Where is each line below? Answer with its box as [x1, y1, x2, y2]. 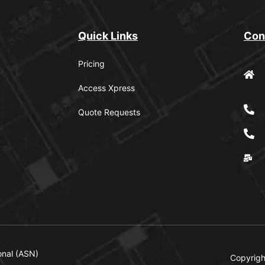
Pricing [78, 58, 105, 69]
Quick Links [78, 29, 138, 42]
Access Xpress [78, 82, 135, 93]
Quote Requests [78, 106, 140, 117]
